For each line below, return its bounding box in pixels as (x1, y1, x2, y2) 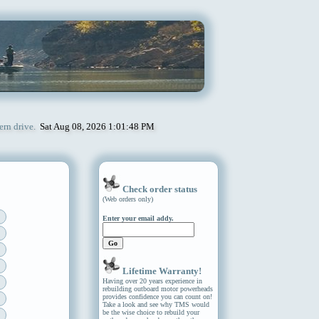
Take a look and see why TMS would (102, 300, 209, 309)
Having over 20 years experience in (102, 277, 202, 286)
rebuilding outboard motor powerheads (102, 285, 213, 293)
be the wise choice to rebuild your (102, 308, 199, 317)
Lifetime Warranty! (122, 266, 202, 277)
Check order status (122, 184, 197, 195)
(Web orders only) (102, 195, 153, 204)
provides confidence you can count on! (102, 293, 212, 301)
